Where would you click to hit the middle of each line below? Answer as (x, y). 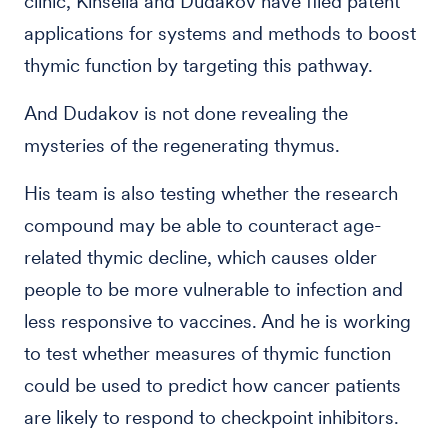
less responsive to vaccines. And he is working (217, 321)
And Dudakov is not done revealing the (186, 113)
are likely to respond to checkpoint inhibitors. (211, 417)
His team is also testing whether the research (211, 193)
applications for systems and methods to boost (220, 33)
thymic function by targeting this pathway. (198, 65)
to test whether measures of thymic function (207, 353)
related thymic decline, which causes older (200, 257)
